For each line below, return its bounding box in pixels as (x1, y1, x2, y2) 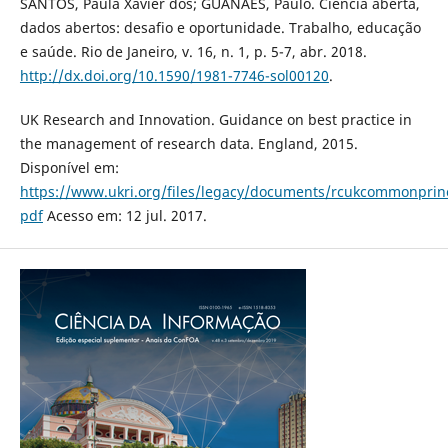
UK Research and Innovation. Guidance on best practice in (19, 109, 412, 129)
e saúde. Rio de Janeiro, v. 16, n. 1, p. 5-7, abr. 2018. (19, 41, 367, 61)
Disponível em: (19, 157, 119, 177)
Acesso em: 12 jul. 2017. (42, 205, 207, 225)
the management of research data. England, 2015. (19, 133, 358, 153)
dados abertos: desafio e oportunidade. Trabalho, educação (19, 17, 421, 37)
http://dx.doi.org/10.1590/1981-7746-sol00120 (19, 65, 329, 85)
